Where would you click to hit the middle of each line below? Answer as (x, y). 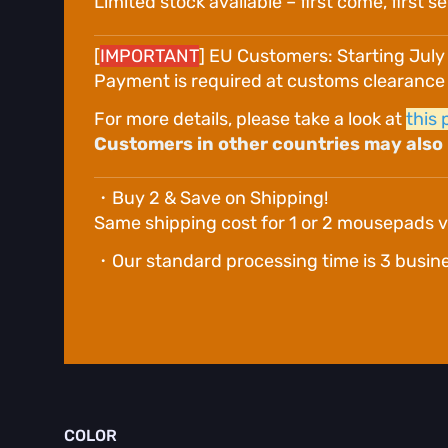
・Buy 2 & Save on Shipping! (211, 198)
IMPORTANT (149, 56)
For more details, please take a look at (250, 118)
